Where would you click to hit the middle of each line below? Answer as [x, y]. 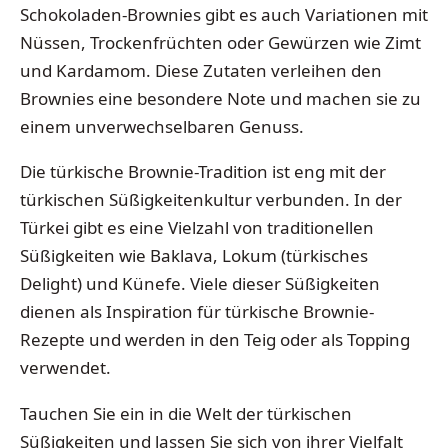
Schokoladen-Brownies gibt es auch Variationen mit [224, 14]
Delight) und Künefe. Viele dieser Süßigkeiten [200, 284]
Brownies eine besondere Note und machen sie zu [220, 98]
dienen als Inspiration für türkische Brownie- [197, 312]
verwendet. [65, 368]
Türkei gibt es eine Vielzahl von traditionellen [197, 228]
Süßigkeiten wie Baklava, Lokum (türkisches [194, 256]
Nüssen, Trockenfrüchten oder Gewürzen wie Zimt [220, 42]
